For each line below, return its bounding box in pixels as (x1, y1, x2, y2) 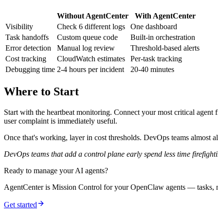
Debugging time (5, 65, 55, 73)
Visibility (5, 22, 33, 31)
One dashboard (130, 22, 177, 31)
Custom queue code (57, 33, 118, 41)
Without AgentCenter (57, 11, 128, 20)
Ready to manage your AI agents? (4, 166, 108, 175)
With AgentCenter (134, 11, 196, 20)
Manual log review (57, 43, 115, 52)
